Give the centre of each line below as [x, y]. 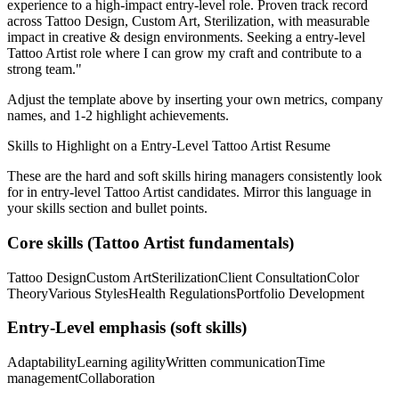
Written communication [231, 362]
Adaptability [42, 362]
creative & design [111, 37]
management [43, 379]
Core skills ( [50, 242]
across [26, 21]
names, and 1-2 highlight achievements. [118, 116]
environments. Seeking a [233, 37]
